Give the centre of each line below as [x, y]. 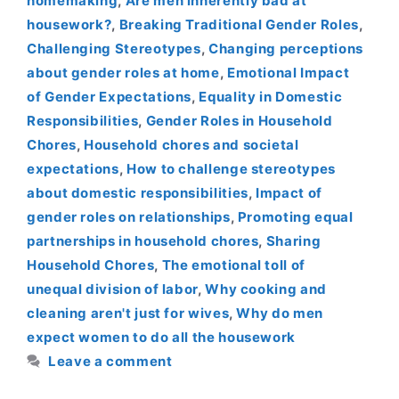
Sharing [293, 241]
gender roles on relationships [129, 217]
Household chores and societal [191, 145]
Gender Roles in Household [239, 121]
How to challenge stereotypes [231, 169]
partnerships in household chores [143, 241]
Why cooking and [266, 289]
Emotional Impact [288, 73]
